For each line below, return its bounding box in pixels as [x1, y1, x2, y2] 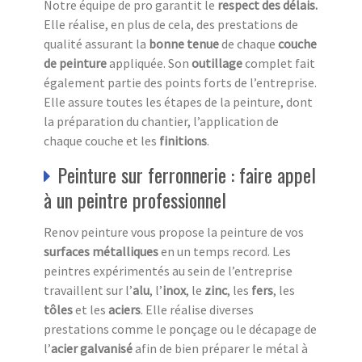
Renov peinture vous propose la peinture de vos [44, 223, 304, 240]
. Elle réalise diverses [141, 301, 254, 318]
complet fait [242, 54, 315, 71]
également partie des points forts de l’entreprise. [44, 74, 317, 90]
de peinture [44, 54, 107, 71]
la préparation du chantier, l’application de [44, 112, 279, 129]
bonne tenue [149, 35, 219, 52]
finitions [159, 132, 207, 149]
